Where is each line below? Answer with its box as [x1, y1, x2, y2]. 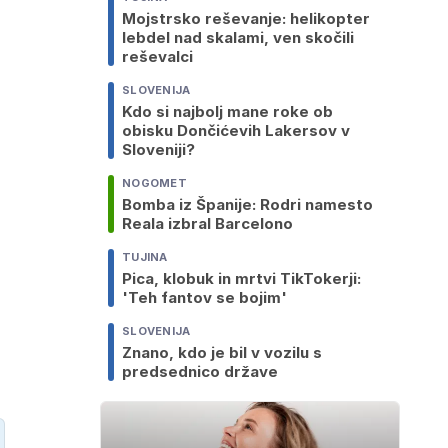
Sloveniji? [122, 140, 195, 160]
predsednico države [122, 362, 278, 382]
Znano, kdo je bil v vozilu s [122, 343, 322, 363]
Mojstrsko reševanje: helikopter [122, 9, 370, 29]
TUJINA [122, 250, 168, 265]
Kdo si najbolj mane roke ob [122, 102, 333, 122]
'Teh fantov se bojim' [122, 288, 287, 308]
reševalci [122, 47, 193, 67]
